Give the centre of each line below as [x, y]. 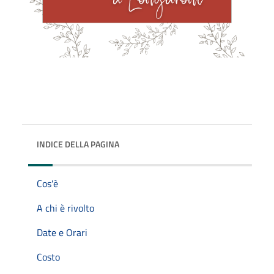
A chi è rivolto [65, 208]
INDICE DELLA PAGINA [78, 144]
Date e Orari [62, 232]
